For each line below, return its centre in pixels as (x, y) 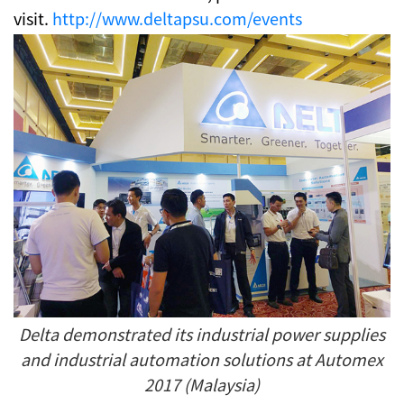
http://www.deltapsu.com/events (177, 18)
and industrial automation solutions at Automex (202, 358)
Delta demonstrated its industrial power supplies (202, 333)
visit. (33, 18)
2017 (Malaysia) (202, 384)
